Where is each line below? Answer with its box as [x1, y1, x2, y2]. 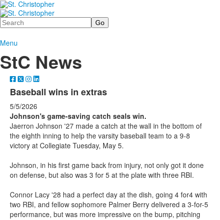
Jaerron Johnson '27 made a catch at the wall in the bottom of [10, 120, 202, 131]
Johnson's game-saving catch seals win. [10, 110, 146, 121]
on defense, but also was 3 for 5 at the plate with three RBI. [10, 169, 194, 180]
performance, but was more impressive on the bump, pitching [10, 209, 200, 219]
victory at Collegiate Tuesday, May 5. [10, 140, 124, 150]
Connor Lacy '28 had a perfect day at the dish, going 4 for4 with [10, 189, 207, 199]
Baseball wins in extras [10, 85, 107, 98]
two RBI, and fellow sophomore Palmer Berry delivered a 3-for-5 [10, 199, 208, 209]
